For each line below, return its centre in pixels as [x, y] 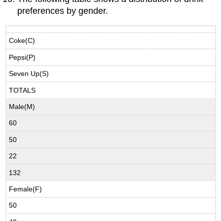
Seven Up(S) [29, 74]
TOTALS [22, 90]
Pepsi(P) [22, 57]
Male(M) [22, 106]
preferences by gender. [63, 11]
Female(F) [26, 189]
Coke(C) [22, 41]
